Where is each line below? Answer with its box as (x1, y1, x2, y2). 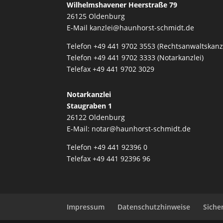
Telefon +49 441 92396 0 (67, 142, 148, 152)
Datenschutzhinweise (117, 202, 191, 212)
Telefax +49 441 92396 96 (67, 153, 151, 163)
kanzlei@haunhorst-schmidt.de (90, 22, 195, 32)
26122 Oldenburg (67, 112, 125, 122)
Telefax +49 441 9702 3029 (67, 64, 155, 74)
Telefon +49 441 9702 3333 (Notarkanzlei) (67, 52, 204, 62)
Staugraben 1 (67, 101, 112, 111)
